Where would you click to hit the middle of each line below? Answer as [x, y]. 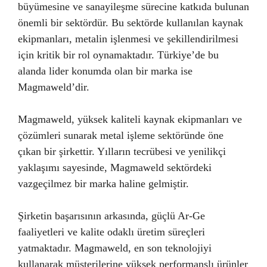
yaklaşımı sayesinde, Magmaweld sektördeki [115, 167]
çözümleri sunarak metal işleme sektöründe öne [121, 135]
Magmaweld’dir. [54, 87]
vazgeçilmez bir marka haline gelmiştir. [103, 184]
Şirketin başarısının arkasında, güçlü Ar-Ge [111, 216]
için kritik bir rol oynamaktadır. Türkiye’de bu [118, 55]
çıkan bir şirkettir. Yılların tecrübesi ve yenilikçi [122, 151]
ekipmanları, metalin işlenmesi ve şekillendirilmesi [128, 39]
